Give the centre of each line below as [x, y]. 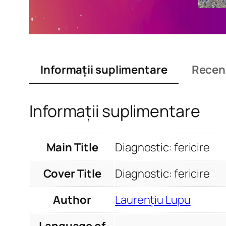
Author [72, 200]
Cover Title [72, 173]
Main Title [72, 147]
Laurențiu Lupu [153, 200]
